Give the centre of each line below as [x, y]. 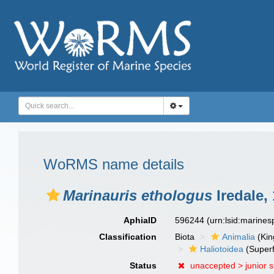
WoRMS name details [114, 164]
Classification [128, 237]
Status [143, 265]
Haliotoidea [222, 249]
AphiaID [140, 220]
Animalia [239, 237]
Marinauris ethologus [138, 195]
